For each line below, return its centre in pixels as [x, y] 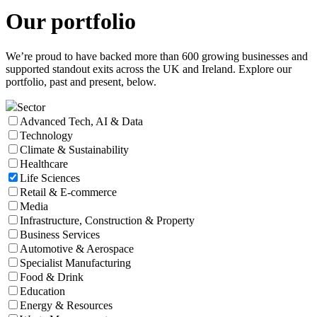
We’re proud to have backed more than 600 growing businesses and [157, 56]
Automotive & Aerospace [77, 248]
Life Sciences [50, 178]
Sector [31, 107]
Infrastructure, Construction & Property [107, 220]
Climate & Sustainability [74, 149]
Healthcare [44, 163]
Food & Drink [52, 277]
